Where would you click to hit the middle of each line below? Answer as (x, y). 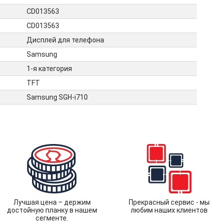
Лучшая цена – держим (52, 202)
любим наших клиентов (169, 210)
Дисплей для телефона (65, 40)
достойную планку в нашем (52, 210)
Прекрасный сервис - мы (169, 202)
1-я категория (49, 69)
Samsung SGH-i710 (57, 97)
